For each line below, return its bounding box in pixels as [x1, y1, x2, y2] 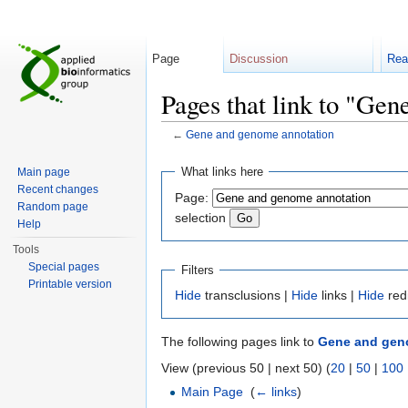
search [281, 141, 321, 157]
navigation [215, 141, 274, 157]
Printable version [28, 278, 113, 291]
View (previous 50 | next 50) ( [161, 361, 331, 376]
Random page [17, 200, 89, 213]
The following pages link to [161, 334, 318, 350]
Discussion [229, 52, 289, 66]
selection [175, 209, 226, 225]
